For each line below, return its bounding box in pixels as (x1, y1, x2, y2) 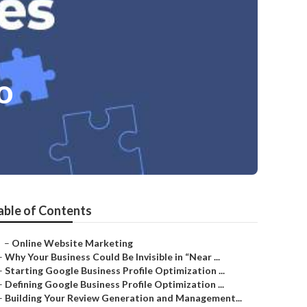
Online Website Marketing (12, 237, 133, 249)
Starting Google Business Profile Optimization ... (5, 265, 225, 276)
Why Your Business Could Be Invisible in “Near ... (5, 251, 220, 262)
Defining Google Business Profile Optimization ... (5, 278, 224, 290)
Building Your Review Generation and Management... (5, 292, 242, 304)
